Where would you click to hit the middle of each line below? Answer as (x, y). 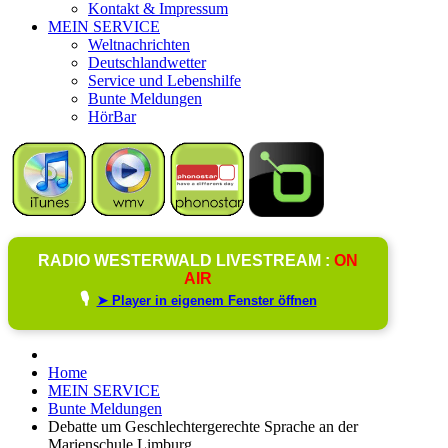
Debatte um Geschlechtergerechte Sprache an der (203, 426)
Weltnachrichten (139, 44)
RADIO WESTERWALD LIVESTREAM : (186, 260)
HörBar (112, 116)
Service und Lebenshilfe (164, 80)
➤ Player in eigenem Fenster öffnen (206, 300)
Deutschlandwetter (147, 62)
